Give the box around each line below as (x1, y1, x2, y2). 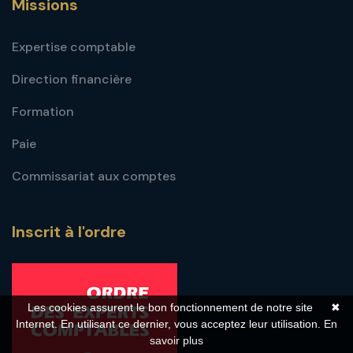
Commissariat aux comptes (12, 168, 176, 184)
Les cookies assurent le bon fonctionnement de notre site (27, 301, 313, 314)
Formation (12, 103, 74, 120)
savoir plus (150, 334, 203, 347)
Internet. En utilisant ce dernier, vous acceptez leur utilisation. (16, 318, 324, 330)
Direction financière (12, 71, 132, 87)
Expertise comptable (12, 39, 136, 55)
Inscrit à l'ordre (12, 221, 126, 242)
